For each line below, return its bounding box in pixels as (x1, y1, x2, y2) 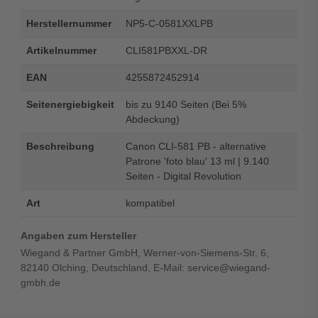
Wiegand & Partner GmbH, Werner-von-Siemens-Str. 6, (20, 246, 269, 258)
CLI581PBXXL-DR (125, 44, 207, 56)
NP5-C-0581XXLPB (125, 17, 213, 29)
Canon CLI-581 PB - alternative (125, 140, 266, 152)
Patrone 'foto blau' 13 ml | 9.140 (125, 155, 269, 167)
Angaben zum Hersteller (20, 229, 136, 241)
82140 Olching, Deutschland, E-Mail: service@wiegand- (20, 261, 270, 273)
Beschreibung (26, 140, 94, 152)
